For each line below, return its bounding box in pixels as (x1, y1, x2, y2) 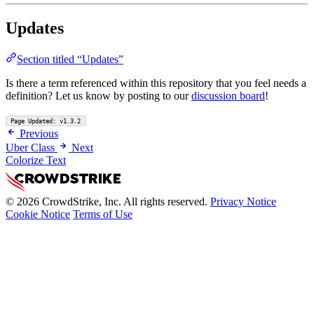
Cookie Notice (6, 208, 70, 221)
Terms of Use (73, 208, 132, 221)
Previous (20, 128, 58, 140)
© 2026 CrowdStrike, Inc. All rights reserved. (6, 196, 207, 208)
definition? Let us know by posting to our (6, 89, 191, 102)
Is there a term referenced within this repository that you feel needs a (6, 76, 306, 89)
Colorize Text (6, 154, 66, 167)
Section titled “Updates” (17, 53, 123, 65)
